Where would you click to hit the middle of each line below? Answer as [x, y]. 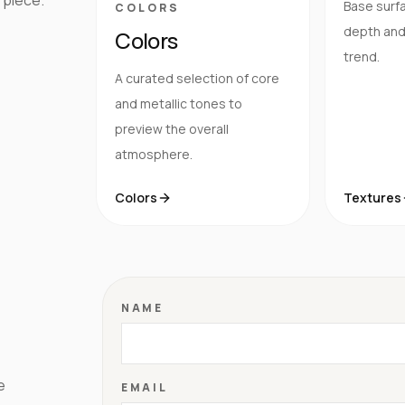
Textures [372, 197]
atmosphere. [154, 154]
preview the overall [172, 128]
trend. [361, 56]
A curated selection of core [198, 78]
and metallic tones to [179, 103]
